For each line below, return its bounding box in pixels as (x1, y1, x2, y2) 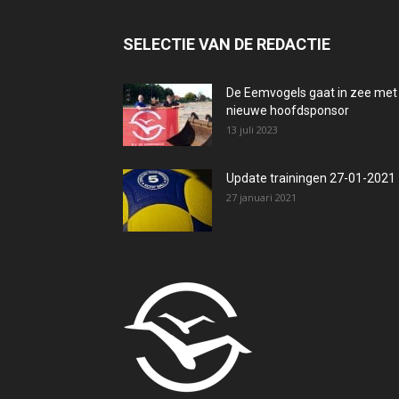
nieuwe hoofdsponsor (226, 102, 349, 118)
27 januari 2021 (226, 190, 297, 204)
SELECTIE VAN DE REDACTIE (123, 34, 330, 53)
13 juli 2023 (226, 122, 278, 136)
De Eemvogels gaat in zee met (226, 85, 397, 100)
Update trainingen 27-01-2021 (226, 170, 395, 185)
